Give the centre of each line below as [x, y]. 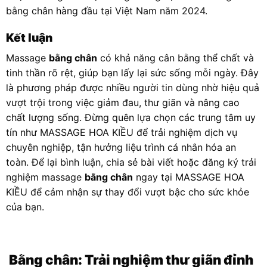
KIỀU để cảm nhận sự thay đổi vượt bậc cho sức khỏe [128, 192]
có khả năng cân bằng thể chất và [176, 58]
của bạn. [25, 207]
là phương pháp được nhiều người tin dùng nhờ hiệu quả [133, 88]
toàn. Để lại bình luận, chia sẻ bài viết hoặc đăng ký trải [131, 162]
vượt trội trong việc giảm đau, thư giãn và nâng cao [123, 103]
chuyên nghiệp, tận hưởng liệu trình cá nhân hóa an [121, 148]
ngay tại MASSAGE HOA [189, 177]
